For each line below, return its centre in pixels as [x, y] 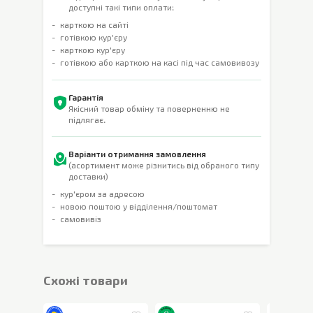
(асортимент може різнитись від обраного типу [164, 165]
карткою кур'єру [93, 50]
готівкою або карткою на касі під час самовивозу [160, 62]
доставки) [88, 176]
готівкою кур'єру [94, 37]
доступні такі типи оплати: [121, 7]
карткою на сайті [94, 24]
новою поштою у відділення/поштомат [139, 206]
